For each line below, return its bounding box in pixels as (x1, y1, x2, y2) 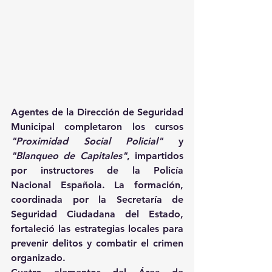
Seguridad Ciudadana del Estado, (11, 208, 183, 220)
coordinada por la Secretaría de (11, 194, 183, 206)
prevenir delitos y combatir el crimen (11, 237, 183, 250)
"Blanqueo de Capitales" (11, 150, 127, 162)
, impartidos (126, 150, 184, 162)
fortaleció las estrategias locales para (11, 223, 183, 235)
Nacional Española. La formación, (11, 179, 183, 191)
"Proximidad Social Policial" (11, 135, 163, 148)
